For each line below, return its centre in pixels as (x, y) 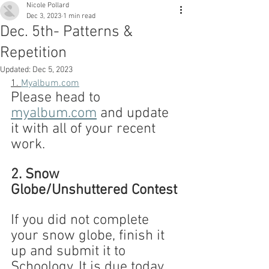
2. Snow (37, 175)
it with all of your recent (85, 129)
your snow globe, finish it (89, 236)
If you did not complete (82, 220)
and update (134, 113)
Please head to (57, 98)
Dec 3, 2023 (44, 16)
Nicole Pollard (48, 5)
